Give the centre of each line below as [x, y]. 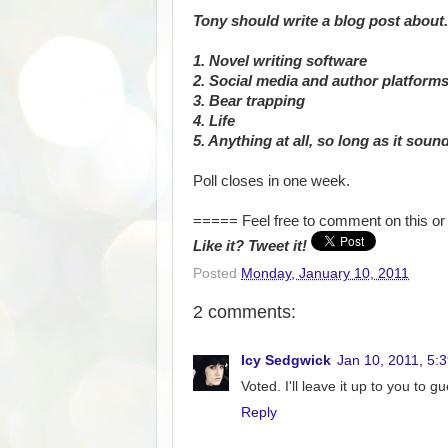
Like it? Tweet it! [252, 245]
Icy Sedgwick [286, 360]
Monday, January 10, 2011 [325, 273]
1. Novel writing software [280, 60]
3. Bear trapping [249, 100]
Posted [217, 273]
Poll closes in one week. [271, 180]
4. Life [214, 120]
